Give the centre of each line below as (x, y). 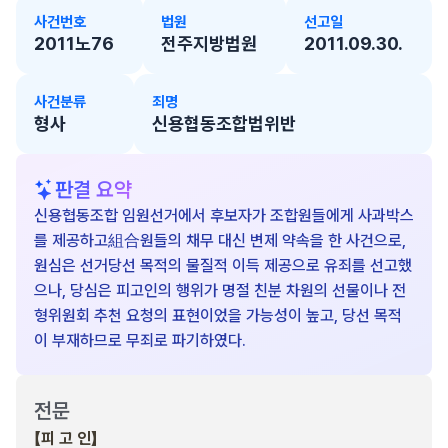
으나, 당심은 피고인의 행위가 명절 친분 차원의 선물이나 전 (220, 290)
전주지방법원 (209, 43)
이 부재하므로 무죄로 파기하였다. (140, 340)
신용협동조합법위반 (223, 123)
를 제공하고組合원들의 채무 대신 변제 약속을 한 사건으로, (220, 240)
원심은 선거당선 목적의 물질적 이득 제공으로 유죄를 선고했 (223, 265)
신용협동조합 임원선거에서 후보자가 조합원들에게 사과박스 (224, 215)
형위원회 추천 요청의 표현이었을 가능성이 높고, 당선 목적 (218, 315)
